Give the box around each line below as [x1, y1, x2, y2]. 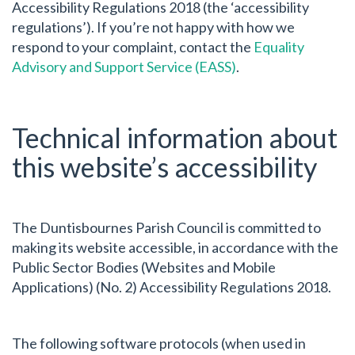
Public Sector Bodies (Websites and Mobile [12, 258, 276, 276]
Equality [254, 38, 304, 56]
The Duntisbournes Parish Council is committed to [12, 218, 321, 236]
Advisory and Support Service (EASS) [12, 58, 236, 76]
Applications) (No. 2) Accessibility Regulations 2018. [12, 277, 331, 296]
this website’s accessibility [12, 150, 317, 183]
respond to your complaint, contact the [12, 38, 254, 56]
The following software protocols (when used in [12, 334, 306, 352]
